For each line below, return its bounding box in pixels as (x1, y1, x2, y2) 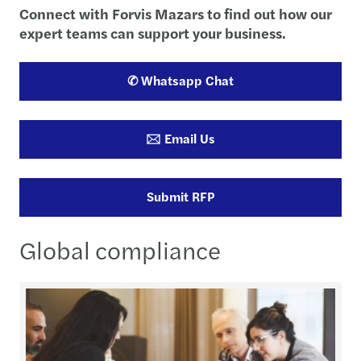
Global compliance (19, 231, 221, 267)
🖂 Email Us (146, 128, 215, 147)
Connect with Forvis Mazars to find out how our (19, 2, 332, 23)
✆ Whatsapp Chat (127, 70, 234, 89)
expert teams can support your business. (19, 22, 286, 43)
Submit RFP (147, 186, 214, 205)
